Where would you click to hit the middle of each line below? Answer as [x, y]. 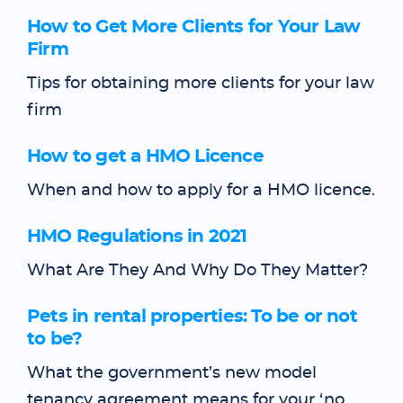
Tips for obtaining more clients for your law [201, 84]
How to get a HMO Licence [145, 157]
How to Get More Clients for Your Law [194, 27]
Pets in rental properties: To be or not [192, 317]
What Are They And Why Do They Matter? [197, 271]
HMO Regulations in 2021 [137, 237]
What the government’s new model [172, 373]
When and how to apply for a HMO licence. [201, 191]
